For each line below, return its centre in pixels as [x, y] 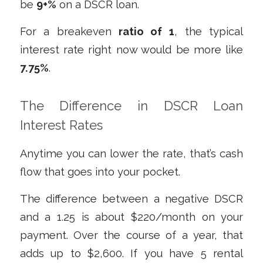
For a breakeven [65, 32]
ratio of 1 [143, 32]
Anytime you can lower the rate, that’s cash [131, 153]
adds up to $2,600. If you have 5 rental [131, 254]
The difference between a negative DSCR [131, 199]
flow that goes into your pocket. [100, 171]
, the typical [209, 32]
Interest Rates [61, 125]
